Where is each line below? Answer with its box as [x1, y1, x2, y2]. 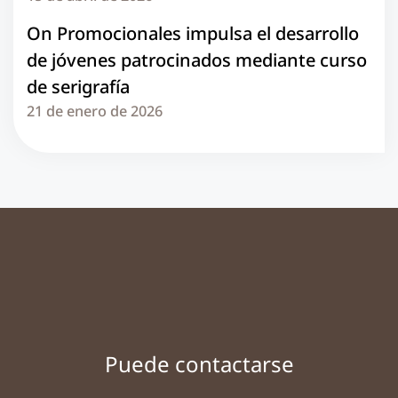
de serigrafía [27, 74, 130, 99]
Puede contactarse [104, 348, 294, 378]
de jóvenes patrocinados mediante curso [27, 47, 367, 72]
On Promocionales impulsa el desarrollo [27, 20, 359, 45]
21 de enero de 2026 [27, 100, 163, 121]
